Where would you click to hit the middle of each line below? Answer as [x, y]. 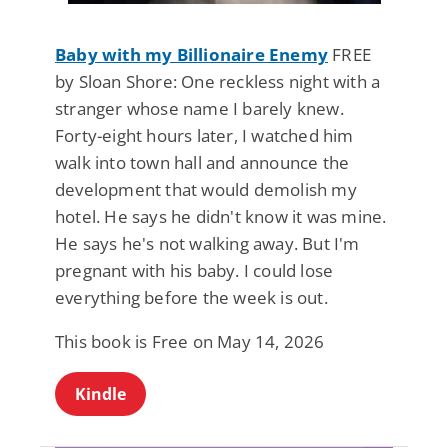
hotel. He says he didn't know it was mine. [221, 217]
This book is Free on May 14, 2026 [190, 342]
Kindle [100, 394]
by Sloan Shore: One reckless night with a [218, 82]
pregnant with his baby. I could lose [194, 271]
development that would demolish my [206, 190]
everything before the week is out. [191, 298]
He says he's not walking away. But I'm [207, 244]
